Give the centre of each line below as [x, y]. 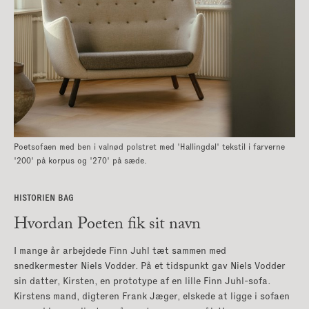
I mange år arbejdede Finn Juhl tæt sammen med [120, 251]
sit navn [175, 226]
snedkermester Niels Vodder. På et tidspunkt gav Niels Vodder [150, 266]
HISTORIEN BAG [44, 198]
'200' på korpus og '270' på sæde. [80, 161]
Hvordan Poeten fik [81, 226]
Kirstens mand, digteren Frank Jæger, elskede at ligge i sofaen [152, 296]
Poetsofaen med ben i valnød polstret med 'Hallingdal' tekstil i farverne [149, 147]
